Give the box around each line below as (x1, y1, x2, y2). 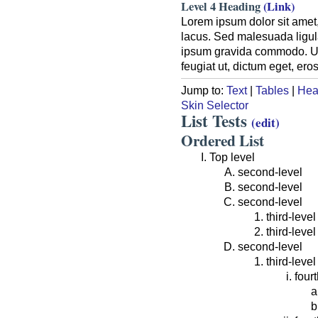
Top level (209, 150, 255, 163)
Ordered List (181, 128, 264, 151)
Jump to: (181, 83, 226, 97)
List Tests (181, 108, 251, 133)
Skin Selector (181, 98, 248, 111)
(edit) (251, 113, 280, 131)
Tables (256, 83, 289, 97)
